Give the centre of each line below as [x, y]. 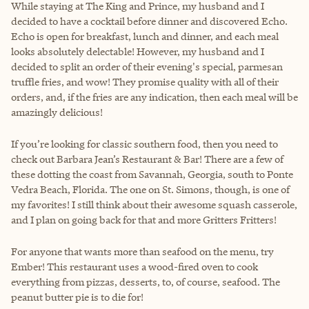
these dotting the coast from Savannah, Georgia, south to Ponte [152, 174]
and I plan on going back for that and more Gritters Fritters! [144, 219]
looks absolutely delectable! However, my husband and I [138, 51]
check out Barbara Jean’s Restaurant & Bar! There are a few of [147, 159]
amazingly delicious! [57, 112]
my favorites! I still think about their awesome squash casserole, [154, 204]
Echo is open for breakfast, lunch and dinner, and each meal [145, 36]
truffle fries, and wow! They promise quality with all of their [145, 81]
